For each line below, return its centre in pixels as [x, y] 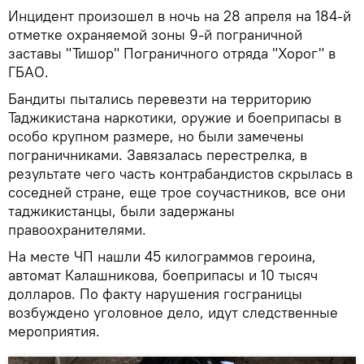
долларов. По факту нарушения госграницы [155, 293]
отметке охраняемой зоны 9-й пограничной [155, 34]
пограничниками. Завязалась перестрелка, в [158, 154]
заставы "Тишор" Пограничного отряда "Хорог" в [172, 53]
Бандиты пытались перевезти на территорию [160, 98]
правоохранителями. [77, 229]
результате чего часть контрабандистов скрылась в [180, 173]
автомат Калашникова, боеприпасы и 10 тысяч [163, 275]
